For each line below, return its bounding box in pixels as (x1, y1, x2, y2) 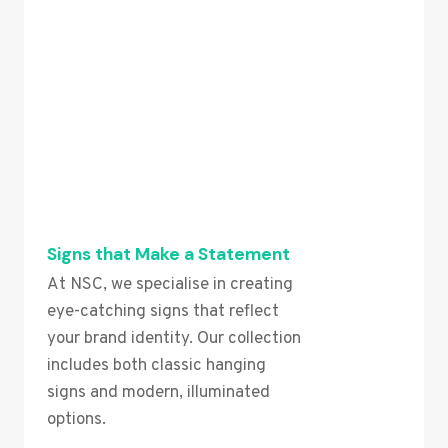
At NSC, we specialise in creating (47, 274, 293, 297)
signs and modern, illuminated (47, 382, 270, 405)
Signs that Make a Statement (47, 243, 290, 266)
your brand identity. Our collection (47, 328, 301, 351)
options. (47, 409, 106, 432)
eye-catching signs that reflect (47, 301, 279, 324)
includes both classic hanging (47, 355, 266, 378)
